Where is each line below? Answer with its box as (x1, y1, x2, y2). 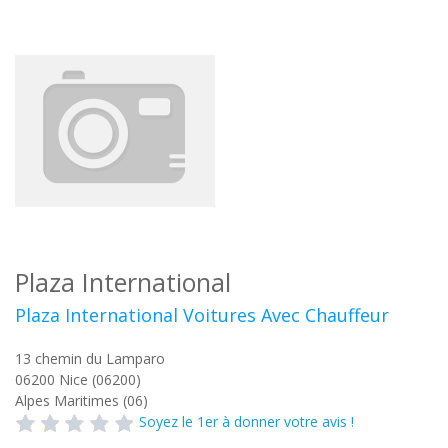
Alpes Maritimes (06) (15, 391, 148, 410)
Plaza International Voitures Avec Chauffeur (15, 303, 389, 327)
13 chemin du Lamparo (15, 349, 165, 368)
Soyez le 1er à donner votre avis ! (139, 412, 354, 431)
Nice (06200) (59, 370, 141, 389)
